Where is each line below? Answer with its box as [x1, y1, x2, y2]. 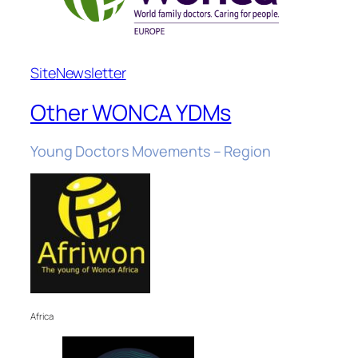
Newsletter [55, 62, 126, 82]
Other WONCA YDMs [30, 97, 232, 128]
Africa [30, 310, 54, 323]
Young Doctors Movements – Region [30, 141, 271, 161]
